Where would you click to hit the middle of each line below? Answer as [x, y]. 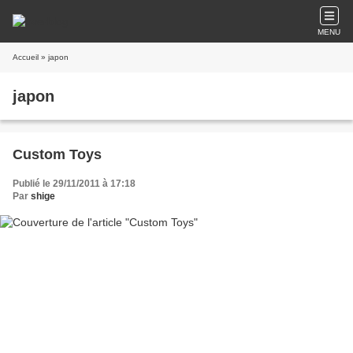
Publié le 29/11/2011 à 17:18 [74, 184]
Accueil [26, 57]
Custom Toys [57, 154]
